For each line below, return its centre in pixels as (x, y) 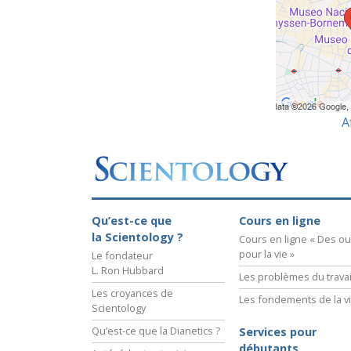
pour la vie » (267, 253)
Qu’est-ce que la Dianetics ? (156, 330)
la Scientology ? (138, 237)
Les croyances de (132, 293)
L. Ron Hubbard (128, 270)
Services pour (278, 331)
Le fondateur (122, 255)
